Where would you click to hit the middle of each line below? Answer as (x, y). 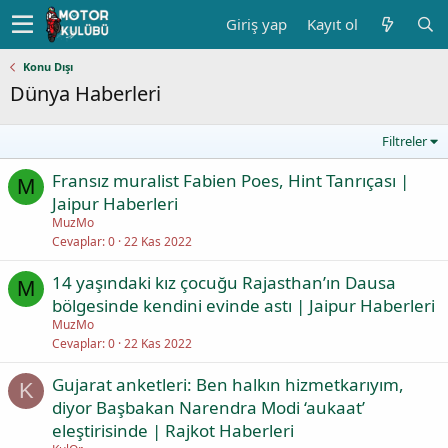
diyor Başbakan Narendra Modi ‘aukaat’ (208, 407)
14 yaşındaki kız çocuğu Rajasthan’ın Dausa (224, 282)
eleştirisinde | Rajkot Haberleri (173, 430)
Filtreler (405, 141)
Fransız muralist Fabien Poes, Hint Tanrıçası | (230, 180)
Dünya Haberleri (85, 93)
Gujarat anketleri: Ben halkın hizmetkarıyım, (228, 384)
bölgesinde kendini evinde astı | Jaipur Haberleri (243, 305)
